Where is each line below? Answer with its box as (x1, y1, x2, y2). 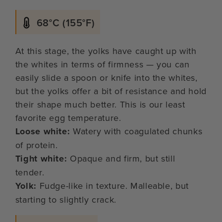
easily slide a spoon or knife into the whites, (15, 71, 198, 84)
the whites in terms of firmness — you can (15, 57, 190, 70)
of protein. (15, 138, 58, 151)
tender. (15, 166, 45, 178)
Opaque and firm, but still (67, 152, 175, 165)
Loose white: (15, 124, 70, 138)
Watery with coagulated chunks (70, 124, 203, 137)
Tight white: (15, 152, 67, 165)
